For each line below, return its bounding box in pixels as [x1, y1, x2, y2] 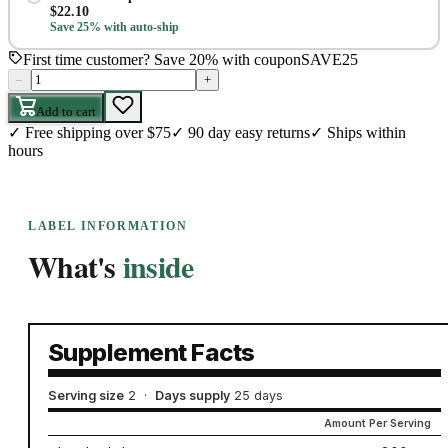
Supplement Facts [47, 337, 255, 367]
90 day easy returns [188, 124, 310, 142]
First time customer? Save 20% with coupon [23, 51, 301, 69]
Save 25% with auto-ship [49, 19, 179, 34]
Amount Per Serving [323, 416, 431, 430]
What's [28, 244, 116, 289]
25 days [233, 387, 283, 403]
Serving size [47, 387, 124, 403]
